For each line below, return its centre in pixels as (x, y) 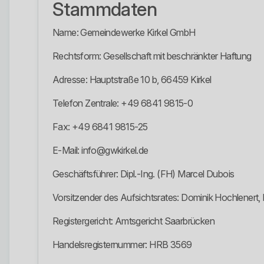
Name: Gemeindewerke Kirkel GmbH (124, 33)
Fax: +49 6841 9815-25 (100, 127)
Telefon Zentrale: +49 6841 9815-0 (123, 103)
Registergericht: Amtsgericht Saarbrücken (133, 221)
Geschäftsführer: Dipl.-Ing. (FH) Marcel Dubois (143, 174)
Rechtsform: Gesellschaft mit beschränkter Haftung (152, 56)
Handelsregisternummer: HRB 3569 (122, 245)
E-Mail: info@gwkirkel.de (100, 151)
